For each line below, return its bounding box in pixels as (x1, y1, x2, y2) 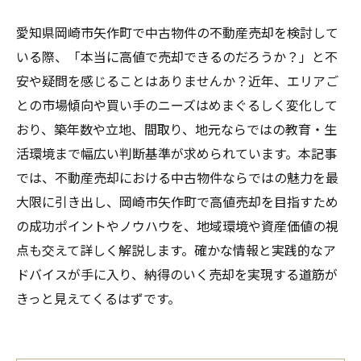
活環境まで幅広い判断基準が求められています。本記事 (16, 143, 337, 163)
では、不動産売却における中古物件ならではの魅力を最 (16, 168, 338, 187)
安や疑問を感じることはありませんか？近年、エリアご (16, 71, 338, 90)
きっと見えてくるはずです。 (16, 288, 180, 308)
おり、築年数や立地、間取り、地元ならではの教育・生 (16, 119, 337, 139)
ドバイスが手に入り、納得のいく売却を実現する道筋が (16, 264, 338, 284)
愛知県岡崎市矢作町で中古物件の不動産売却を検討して (16, 23, 338, 42)
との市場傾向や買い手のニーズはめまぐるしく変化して (16, 95, 338, 114)
